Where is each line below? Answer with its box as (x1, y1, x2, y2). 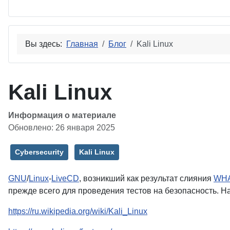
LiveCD (51, 174, 79, 183)
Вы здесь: (25, 39, 66, 48)
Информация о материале (8, 110, 116, 120)
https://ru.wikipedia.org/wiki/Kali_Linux (8, 206, 147, 216)
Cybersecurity (15, 147, 64, 156)
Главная (66, 39, 98, 48)
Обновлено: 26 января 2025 (8, 123, 115, 132)
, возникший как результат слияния (79, 174, 214, 183)
